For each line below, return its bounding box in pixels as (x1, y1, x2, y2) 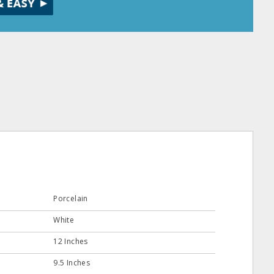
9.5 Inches (53, 257, 91, 268)
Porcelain (53, 193, 88, 204)
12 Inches (53, 236, 88, 247)
